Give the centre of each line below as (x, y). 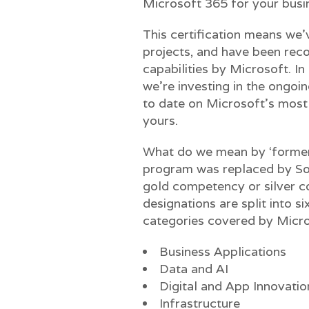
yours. (160, 120)
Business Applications (223, 251)
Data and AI (194, 269)
